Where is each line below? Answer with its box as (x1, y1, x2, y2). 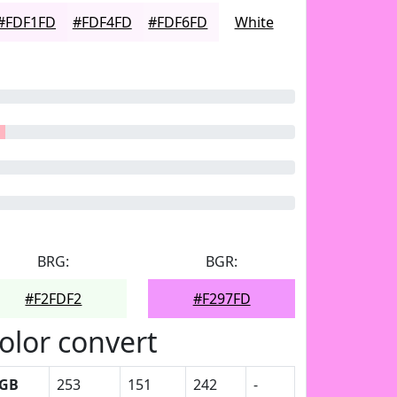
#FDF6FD (148, 12, 208, 32)
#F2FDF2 (25, 289, 82, 308)
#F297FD (192, 289, 251, 308)
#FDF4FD (72, 12, 132, 32)
